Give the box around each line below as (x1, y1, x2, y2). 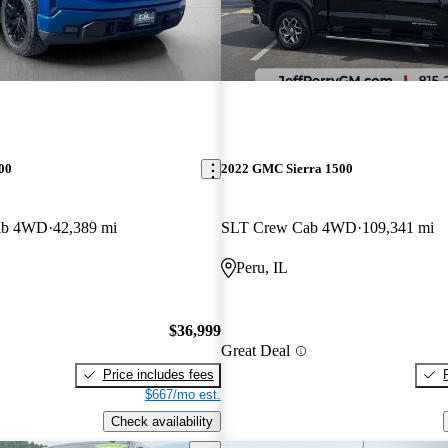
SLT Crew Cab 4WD (220, 219, 357, 237)
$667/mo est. (144, 386, 221, 402)
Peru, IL (235, 259, 288, 277)
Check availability (110, 413, 213, 429)
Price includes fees (102, 366, 214, 382)
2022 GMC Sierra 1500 (220, 161, 353, 177)
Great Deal (220, 342, 290, 360)
